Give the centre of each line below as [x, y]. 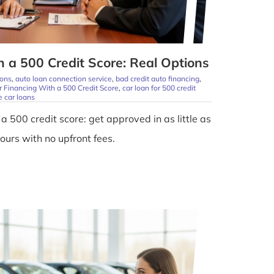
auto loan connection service [64, 79]
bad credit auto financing [157, 79]
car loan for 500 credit [159, 88]
